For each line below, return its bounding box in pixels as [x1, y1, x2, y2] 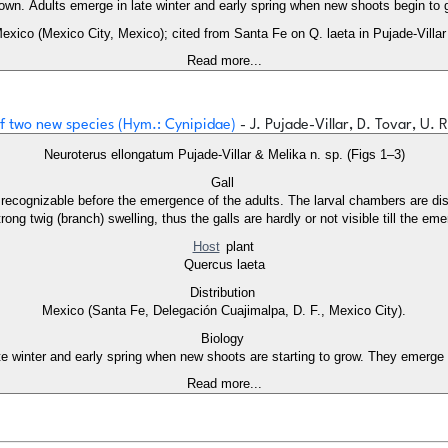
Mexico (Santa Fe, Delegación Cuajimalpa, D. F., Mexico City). [42, 303, 406, 319]
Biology [200, 331, 248, 347]
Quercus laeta [183, 257, 265, 273]
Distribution [189, 285, 259, 301]
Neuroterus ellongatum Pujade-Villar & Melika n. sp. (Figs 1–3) [43, 147, 405, 163]
